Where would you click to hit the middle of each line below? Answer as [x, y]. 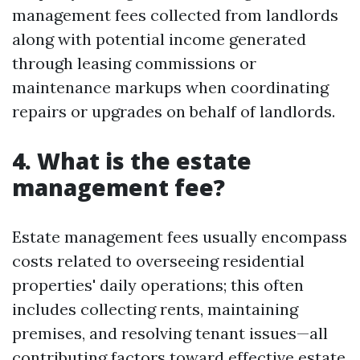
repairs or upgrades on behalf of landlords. [174, 111]
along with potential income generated [159, 39]
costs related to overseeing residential [158, 261]
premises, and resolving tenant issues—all [170, 333]
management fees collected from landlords [175, 15]
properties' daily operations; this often [158, 285]
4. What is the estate [132, 161]
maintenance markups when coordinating [170, 87]
